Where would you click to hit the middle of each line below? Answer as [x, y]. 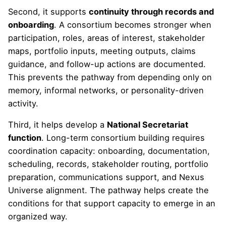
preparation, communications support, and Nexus [106, 177]
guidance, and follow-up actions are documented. [107, 64]
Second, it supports [48, 12]
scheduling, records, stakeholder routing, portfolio [108, 164]
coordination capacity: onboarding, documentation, [109, 151]
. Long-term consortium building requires [123, 138]
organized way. [38, 217]
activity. [23, 103]
